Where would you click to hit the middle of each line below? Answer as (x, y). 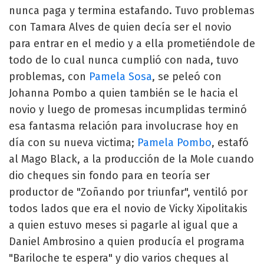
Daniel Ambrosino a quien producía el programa (127, 241)
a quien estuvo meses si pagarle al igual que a (123, 225)
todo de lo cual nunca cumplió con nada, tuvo (124, 60)
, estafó (230, 142)
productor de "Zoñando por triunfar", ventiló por (128, 192)
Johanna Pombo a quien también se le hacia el (123, 93)
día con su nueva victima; (73, 142)
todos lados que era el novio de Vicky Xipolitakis (128, 208)
